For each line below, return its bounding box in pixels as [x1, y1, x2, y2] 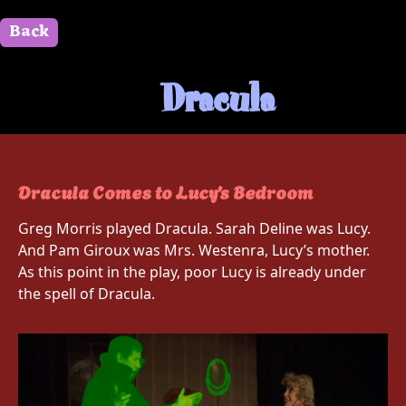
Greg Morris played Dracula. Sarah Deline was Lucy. [18, 218, 371, 238]
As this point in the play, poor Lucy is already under [18, 262, 366, 282]
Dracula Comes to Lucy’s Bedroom [18, 178, 314, 205]
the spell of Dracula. [18, 284, 155, 304]
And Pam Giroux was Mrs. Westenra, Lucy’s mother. [18, 240, 370, 260]
